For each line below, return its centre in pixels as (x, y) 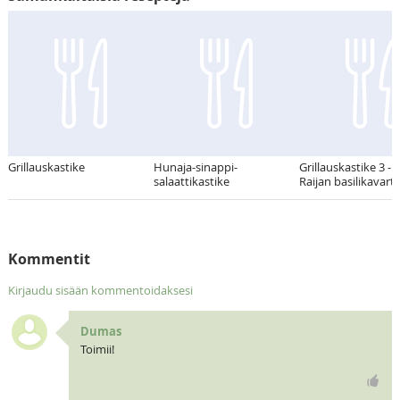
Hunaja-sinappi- (195, 167)
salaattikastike (191, 181)
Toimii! (97, 349)
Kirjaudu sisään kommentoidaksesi (100, 290)
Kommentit (49, 258)
